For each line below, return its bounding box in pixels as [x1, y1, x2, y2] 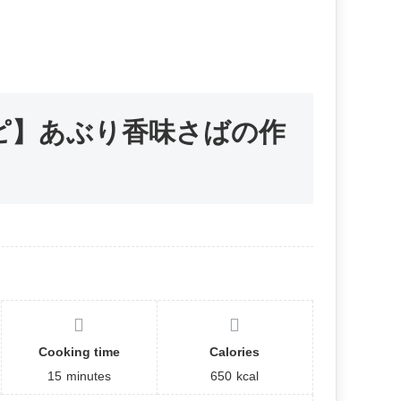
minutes [65, 369, 111, 384]
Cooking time [38, 345, 120, 360]
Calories [209, 345, 260, 360]
